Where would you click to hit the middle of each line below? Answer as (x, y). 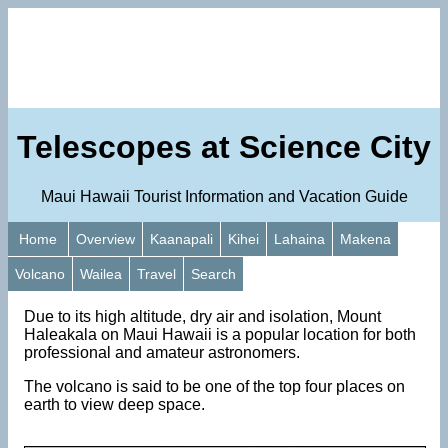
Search (213, 273)
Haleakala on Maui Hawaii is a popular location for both (220, 334)
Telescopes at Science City (224, 147)
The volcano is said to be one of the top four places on (214, 386)
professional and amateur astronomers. (162, 352)
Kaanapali (181, 238)
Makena (365, 238)
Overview (105, 238)
